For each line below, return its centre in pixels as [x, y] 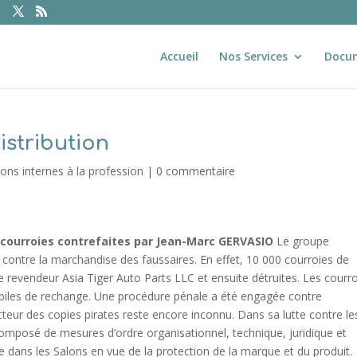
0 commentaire [196, 171]
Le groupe [302, 241]
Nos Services [253, 56]
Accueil [179, 56]
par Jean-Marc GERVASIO [204, 241]
